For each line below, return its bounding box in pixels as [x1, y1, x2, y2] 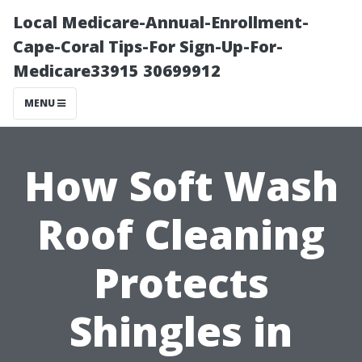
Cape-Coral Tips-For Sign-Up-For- [13, 36, 283, 57]
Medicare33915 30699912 [13, 60, 221, 82]
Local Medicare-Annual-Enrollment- [13, 11, 309, 33]
